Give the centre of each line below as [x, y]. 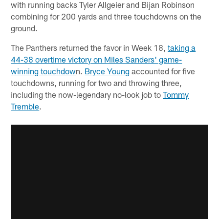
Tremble [25, 106]
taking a [182, 47]
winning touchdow [44, 71]
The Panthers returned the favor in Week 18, [89, 47]
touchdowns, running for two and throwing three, [97, 82]
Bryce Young [107, 71]
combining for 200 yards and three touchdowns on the [106, 16]
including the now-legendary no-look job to [87, 94]
